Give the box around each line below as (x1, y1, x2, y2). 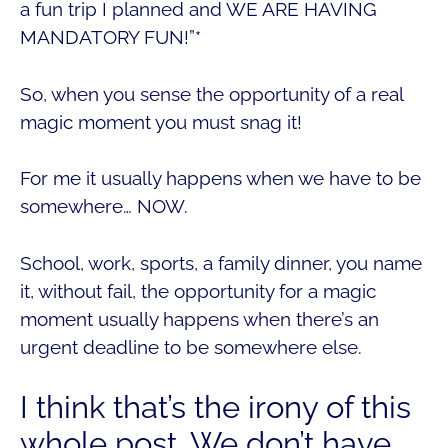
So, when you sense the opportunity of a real (20, 82, 403, 105)
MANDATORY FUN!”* (20, 26, 201, 49)
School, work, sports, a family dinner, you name (20, 251, 422, 274)
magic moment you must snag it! (20, 110, 302, 133)
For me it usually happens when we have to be (20, 167, 421, 190)
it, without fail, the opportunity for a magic (20, 279, 376, 302)
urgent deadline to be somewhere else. (20, 335, 362, 358)
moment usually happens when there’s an (20, 307, 379, 330)
